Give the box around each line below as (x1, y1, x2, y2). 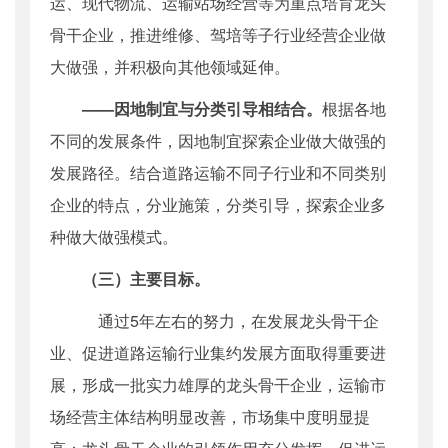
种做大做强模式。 (50, 225, 178, 249)
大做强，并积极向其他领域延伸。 (50, 55, 290, 79)
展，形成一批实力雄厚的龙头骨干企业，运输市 (50, 373, 386, 397)
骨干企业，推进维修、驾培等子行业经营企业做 (50, 23, 386, 47)
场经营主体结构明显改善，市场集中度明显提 (50, 405, 370, 429)
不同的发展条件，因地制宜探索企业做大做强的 (50, 129, 386, 153)
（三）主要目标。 (82, 267, 210, 291)
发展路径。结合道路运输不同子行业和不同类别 (50, 161, 386, 185)
